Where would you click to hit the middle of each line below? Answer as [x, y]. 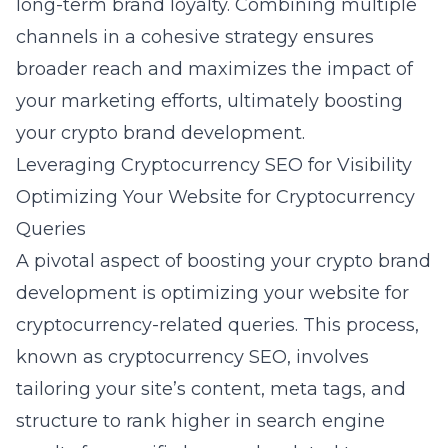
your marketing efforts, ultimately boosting [209, 101]
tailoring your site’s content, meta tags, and [211, 389]
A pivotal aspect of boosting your [166, 261]
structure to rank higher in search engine [200, 421]
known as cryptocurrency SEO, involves [192, 357]
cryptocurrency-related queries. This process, [217, 325]
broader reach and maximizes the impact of [214, 69]
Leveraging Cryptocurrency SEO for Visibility [214, 165]
